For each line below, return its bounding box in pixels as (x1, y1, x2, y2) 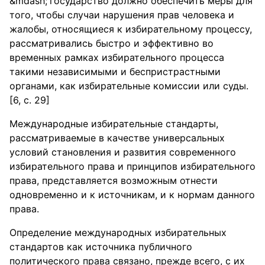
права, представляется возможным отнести (9, 174, 218, 186)
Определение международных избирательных (9, 227, 227, 238)
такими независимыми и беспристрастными (9, 66, 221, 77)
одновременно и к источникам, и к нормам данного (9, 189, 255, 201)
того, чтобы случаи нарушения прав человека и (9, 9, 234, 21)
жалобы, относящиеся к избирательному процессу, (9, 23, 252, 35)
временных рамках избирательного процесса (9, 51, 224, 63)
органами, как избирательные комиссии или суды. (9, 80, 248, 92)
